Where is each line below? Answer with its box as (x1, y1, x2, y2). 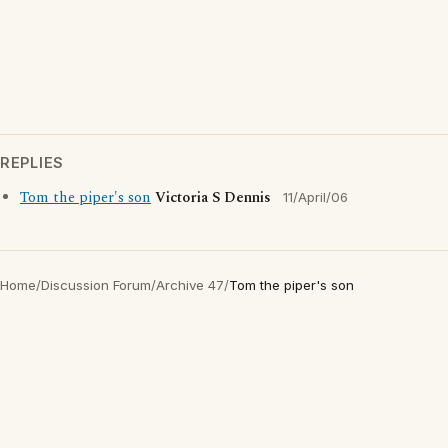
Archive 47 (156, 277, 224, 293)
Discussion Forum (41, 277, 151, 293)
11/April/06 (283, 189, 348, 205)
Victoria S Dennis (155, 187, 271, 209)
